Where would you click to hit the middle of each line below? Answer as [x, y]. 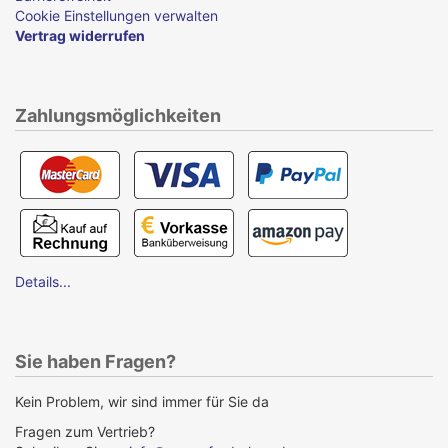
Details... [43, 281]
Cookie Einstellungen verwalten [116, 15]
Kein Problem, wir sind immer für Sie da [142, 401]
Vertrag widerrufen [80, 35]
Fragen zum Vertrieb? [85, 431]
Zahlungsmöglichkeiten [118, 115]
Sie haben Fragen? [95, 361]
